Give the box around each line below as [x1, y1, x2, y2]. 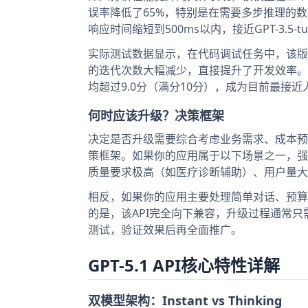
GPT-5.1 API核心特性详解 [88, 254, 280, 276]
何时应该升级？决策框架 [88, 107, 224, 124]
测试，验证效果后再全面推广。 [88, 222, 242, 237]
